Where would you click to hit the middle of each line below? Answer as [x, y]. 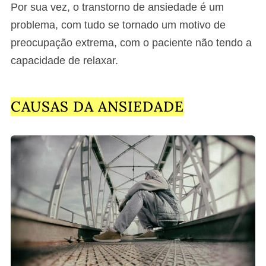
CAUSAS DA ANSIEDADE [97, 106]
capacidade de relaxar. [64, 60]
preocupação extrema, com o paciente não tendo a [131, 42]
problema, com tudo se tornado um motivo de [118, 25]
